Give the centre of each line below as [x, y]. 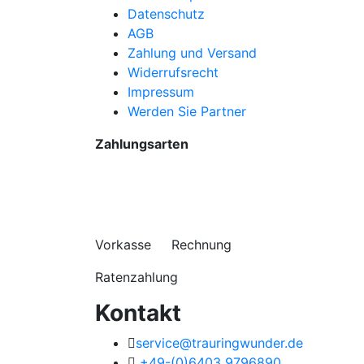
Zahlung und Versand [192, 52]
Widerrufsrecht [173, 72]
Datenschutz [166, 13]
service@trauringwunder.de [219, 343]
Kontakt [138, 313]
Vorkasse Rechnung [163, 245]
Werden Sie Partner [187, 111]
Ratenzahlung [136, 277]
